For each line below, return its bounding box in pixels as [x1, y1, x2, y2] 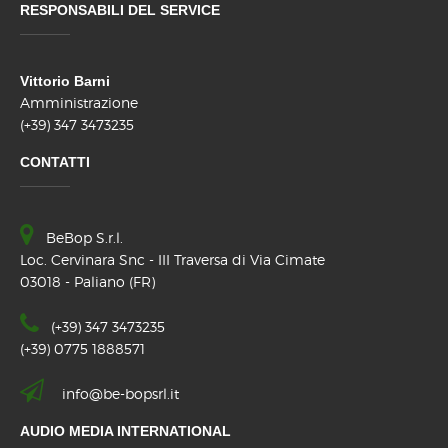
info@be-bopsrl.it [62, 385, 179, 403]
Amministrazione [20, 94, 138, 112]
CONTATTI [20, 154, 90, 171]
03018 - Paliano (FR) [20, 273, 155, 291]
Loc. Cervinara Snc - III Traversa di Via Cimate [20, 251, 325, 269]
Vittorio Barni [20, 73, 110, 90]
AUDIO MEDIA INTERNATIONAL [20, 423, 231, 440]
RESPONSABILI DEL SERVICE [20, 2, 220, 19]
